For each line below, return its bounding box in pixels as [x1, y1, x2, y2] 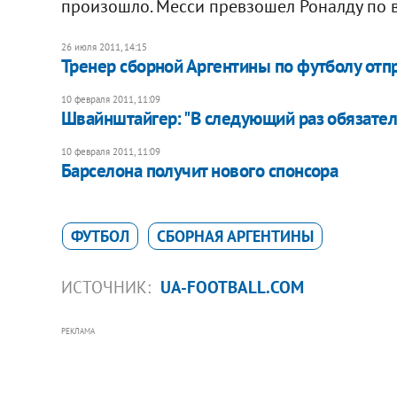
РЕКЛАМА [60, 325, 95, 336]
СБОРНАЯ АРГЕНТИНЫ [156, 225, 314, 246]
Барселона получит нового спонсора [60, 158, 339, 183]
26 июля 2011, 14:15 [60, 40, 147, 53]
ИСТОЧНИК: [60, 276, 155, 298]
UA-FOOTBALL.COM [160, 276, 304, 298]
